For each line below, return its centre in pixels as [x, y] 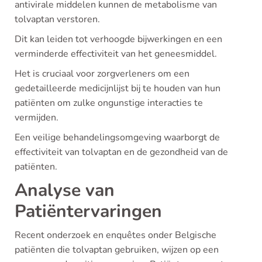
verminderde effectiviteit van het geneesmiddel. [116, 54]
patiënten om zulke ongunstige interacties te [109, 103]
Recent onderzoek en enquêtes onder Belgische [116, 235]
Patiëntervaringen [88, 211]
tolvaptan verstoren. [57, 19]
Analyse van [65, 190]
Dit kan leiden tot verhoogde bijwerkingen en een [118, 39]
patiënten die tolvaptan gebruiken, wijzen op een [117, 250]
